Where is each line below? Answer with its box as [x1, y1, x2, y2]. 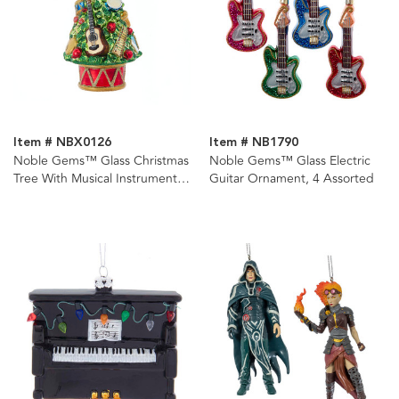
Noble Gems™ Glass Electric [208, 151, 370, 171]
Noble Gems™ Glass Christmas [13, 151, 189, 171]
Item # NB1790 [208, 133, 298, 153]
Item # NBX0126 [13, 133, 111, 153]
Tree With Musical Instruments [13, 169, 183, 189]
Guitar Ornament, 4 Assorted [208, 169, 374, 189]
